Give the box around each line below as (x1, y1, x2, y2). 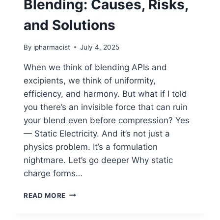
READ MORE (24, 191, 66, 199)
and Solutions (24, 16, 115, 33)
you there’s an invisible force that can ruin (24, 102, 188, 112)
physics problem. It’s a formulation (24, 141, 158, 152)
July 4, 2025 (80, 43, 120, 51)
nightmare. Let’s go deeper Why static (24, 155, 173, 165)
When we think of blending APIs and (24, 62, 167, 72)
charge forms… (24, 168, 82, 178)
